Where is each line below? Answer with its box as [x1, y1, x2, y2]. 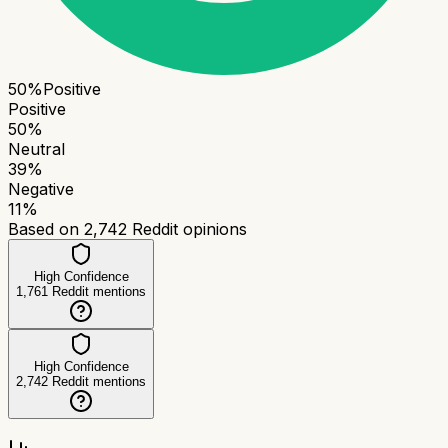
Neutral [8, 138, 65, 159]
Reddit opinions [127, 218, 247, 239]
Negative [8, 178, 74, 199]
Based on [8, 218, 84, 239]
